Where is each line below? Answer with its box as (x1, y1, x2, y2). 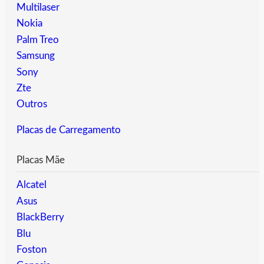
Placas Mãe (16, 155, 65, 166)
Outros (16, 99, 47, 110)
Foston (16, 244, 47, 255)
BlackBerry (16, 212, 64, 223)
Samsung (16, 51, 55, 61)
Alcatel (16, 180, 47, 190)
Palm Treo (16, 34, 59, 45)
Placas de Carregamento (16, 125, 121, 136)
